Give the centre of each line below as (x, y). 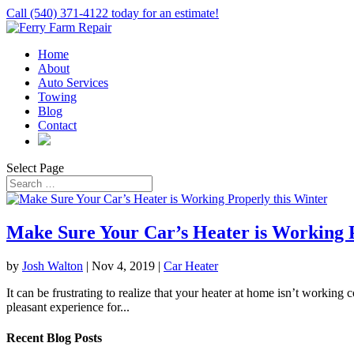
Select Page (35, 168)
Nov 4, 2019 (123, 265)
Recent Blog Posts (54, 338)
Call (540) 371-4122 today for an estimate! (113, 13)
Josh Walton (53, 265)
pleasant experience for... (68, 307)
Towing (57, 97)
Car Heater (191, 265)
